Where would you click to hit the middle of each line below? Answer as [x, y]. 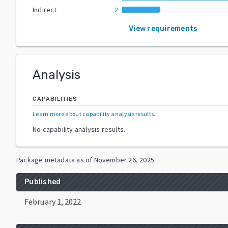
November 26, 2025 [124, 160]
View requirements [163, 28]
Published [43, 182]
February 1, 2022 [53, 201]
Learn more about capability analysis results [93, 113]
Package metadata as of [54, 160]
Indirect [45, 9]
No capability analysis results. [79, 129]
